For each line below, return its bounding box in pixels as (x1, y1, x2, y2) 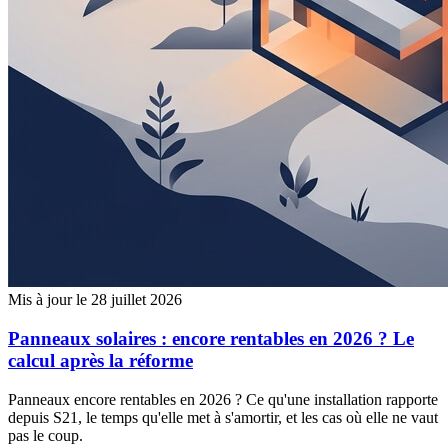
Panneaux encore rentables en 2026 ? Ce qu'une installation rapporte (8, 390, 438, 408)
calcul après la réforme (8, 349, 193, 371)
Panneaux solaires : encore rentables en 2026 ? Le (8, 327, 414, 349)
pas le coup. (8, 426, 83, 444)
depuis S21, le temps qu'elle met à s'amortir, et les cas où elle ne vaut (8, 408, 438, 426)
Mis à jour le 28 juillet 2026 (8, 291, 182, 309)
